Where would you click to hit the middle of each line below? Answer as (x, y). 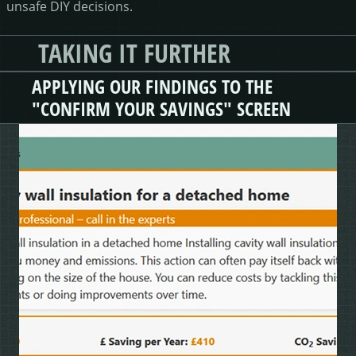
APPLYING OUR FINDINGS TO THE (152, 86)
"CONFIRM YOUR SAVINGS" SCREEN (161, 108)
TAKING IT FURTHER (134, 52)
